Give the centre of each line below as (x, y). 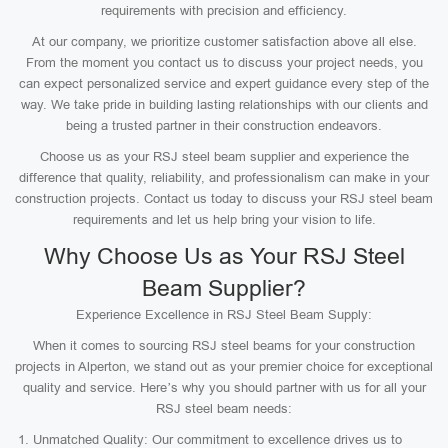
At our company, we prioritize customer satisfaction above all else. (224, 41)
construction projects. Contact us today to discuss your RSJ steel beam (224, 198)
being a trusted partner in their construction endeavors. (224, 125)
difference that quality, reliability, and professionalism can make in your (224, 177)
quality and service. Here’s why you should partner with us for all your (224, 387)
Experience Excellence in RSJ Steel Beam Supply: (224, 314)
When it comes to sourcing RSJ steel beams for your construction (224, 345)
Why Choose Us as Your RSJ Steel (224, 256)
